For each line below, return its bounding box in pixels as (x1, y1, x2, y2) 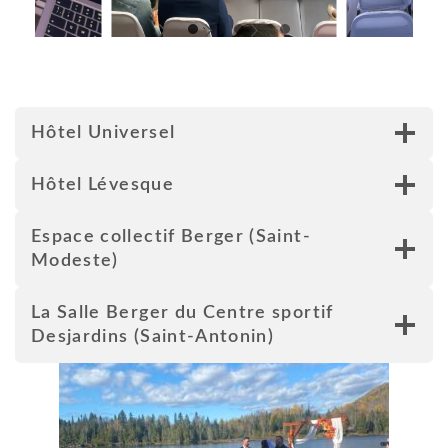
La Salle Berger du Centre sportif (31, 303, 334, 322)
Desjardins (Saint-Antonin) (31, 327, 275, 346)
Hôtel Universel (31, 123, 176, 142)
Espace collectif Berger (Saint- (31, 227, 311, 246)
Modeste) (31, 251, 119, 270)
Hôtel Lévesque (31, 175, 174, 194)
